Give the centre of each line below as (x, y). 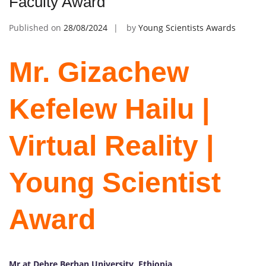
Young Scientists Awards (187, 27)
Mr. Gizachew (99, 72)
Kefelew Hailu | (109, 109)
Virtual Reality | (111, 145)
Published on (36, 27)
